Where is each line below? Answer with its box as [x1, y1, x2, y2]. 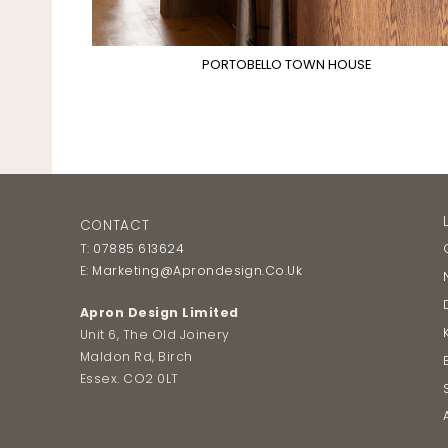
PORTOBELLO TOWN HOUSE [201, 54, 371, 74]
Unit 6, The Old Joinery [79, 325, 230, 343]
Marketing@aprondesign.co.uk [92, 261, 303, 279]
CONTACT [79, 215, 150, 235]
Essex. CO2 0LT [79, 369, 179, 387]
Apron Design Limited [79, 303, 239, 321]
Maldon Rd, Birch [79, 347, 193, 365]
